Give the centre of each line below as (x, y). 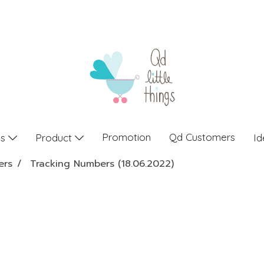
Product (55, 137)
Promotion (126, 137)
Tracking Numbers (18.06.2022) (102, 164)
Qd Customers (202, 137)
